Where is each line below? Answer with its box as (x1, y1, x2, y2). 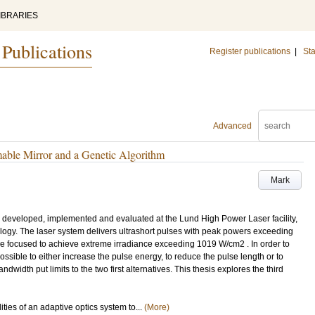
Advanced (213, 121, 252, 131)
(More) (144, 302, 169, 312)
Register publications (210, 46, 290, 56)
